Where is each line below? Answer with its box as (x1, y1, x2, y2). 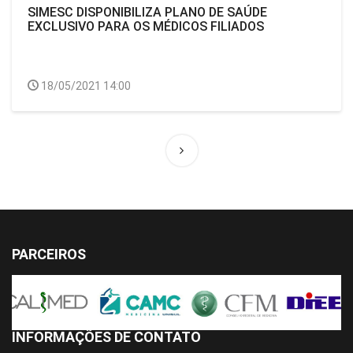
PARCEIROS (12, 246, 86, 262)
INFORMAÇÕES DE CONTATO (12, 328, 201, 345)
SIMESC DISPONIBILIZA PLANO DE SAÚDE (28, 5, 267, 20)
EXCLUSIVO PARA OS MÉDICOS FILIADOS (28, 19, 264, 34)
